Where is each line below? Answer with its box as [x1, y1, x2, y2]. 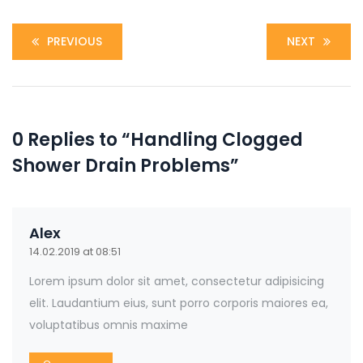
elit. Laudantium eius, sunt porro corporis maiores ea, [29, 294, 328, 311]
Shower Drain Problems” [12, 152, 239, 178]
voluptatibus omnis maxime [29, 316, 188, 333]
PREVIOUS [47, 33, 102, 50]
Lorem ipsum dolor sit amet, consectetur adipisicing [29, 272, 324, 289]
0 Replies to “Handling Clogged [12, 126, 303, 152]
